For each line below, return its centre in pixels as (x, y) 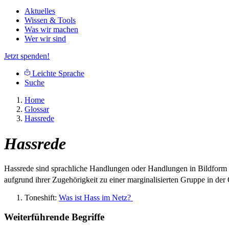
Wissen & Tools (50, 20)
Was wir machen (51, 30)
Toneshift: (42, 197)
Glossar (37, 109)
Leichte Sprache (57, 74)
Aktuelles (40, 11)
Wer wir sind (45, 39)
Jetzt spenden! (27, 56)
